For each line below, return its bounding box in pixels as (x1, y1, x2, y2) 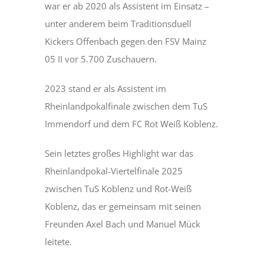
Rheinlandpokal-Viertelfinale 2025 (45, 165, 183, 177)
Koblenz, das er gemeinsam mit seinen (45, 200, 202, 213)
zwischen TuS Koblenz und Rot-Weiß (45, 183, 192, 195)
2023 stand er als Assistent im (45, 82, 167, 95)
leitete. (45, 236, 72, 248)
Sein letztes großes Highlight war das (45, 147, 194, 160)
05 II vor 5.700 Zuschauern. (45, 53, 157, 65)
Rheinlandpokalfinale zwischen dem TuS (45, 100, 208, 113)
